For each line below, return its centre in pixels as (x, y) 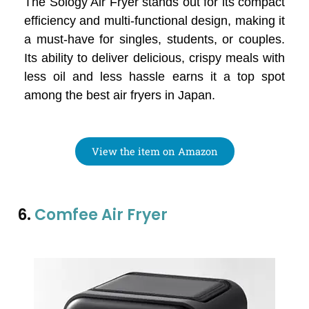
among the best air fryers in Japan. (120, 95)
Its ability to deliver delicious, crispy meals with (154, 58)
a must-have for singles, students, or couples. (154, 39)
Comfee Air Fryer (101, 215)
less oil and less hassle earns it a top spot (154, 76)
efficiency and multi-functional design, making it (154, 20)
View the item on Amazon (154, 151)
